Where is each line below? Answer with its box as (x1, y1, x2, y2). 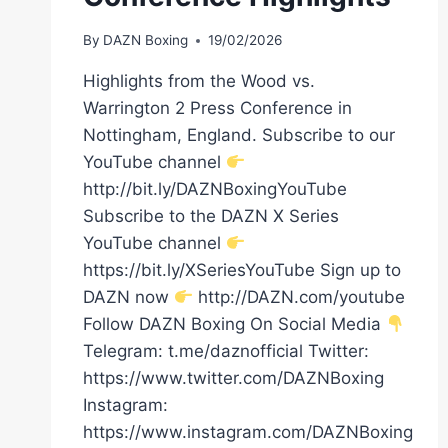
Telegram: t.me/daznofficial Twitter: (83, 341, 369, 362)
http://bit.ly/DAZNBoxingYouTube (83, 179, 347, 200)
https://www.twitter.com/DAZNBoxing (83, 368, 384, 389)
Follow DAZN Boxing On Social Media (83, 314, 386, 335)
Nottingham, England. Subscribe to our (83, 125, 395, 146)
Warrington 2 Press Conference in (83, 98, 352, 119)
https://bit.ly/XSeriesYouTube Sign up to (83, 260, 401, 281)
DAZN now (83, 287, 174, 308)
